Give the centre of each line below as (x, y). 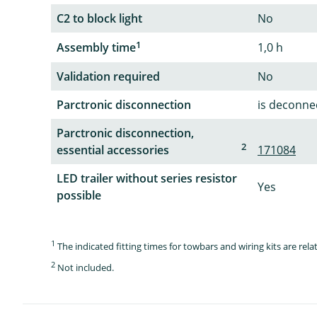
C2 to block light (99, 18)
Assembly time (96, 47)
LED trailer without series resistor (147, 179)
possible (79, 196)
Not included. (85, 268)
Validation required (108, 77)
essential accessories (113, 150)
